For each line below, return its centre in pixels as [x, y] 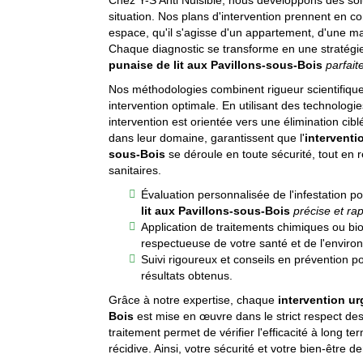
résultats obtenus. [187, 276]
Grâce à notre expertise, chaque [194, 300]
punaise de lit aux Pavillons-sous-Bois [216, 65]
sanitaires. [135, 171]
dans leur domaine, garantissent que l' [207, 138]
